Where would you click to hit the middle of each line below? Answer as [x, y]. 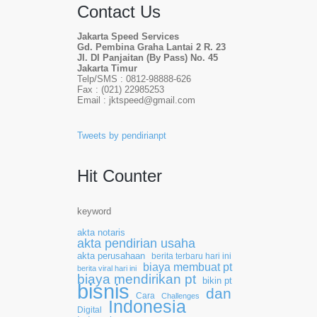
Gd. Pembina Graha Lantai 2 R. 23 [151, 47]
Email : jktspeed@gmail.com [136, 100]
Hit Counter [120, 176]
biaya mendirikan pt [137, 279]
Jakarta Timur [107, 69]
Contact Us [119, 12]
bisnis [103, 292]
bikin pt [217, 281]
